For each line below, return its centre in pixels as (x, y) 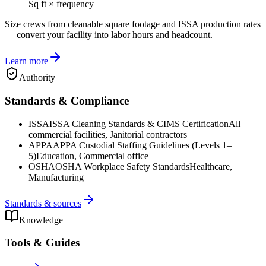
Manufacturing (56, 177)
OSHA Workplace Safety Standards (122, 166)
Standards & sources (43, 203)
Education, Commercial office (92, 156)
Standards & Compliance (67, 100)
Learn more (26, 61)
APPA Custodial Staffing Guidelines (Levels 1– (142, 145)
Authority (37, 78)
